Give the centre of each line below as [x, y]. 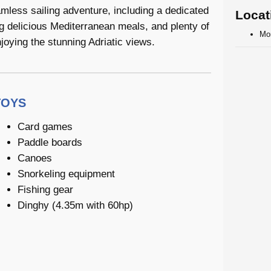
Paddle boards [50, 142]
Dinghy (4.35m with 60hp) [75, 205]
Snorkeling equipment [66, 174]
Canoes [35, 158]
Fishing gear [45, 189]
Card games [45, 126]
